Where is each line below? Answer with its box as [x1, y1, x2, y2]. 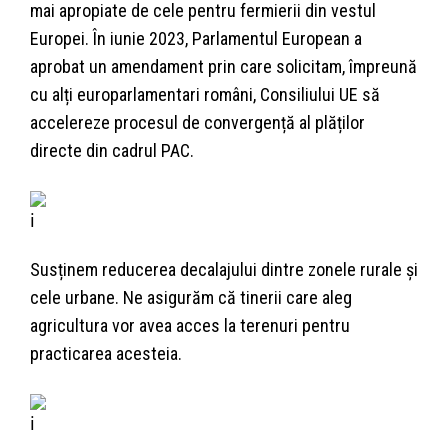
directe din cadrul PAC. [30, 140, 194, 162]
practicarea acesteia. [30, 343, 182, 365]
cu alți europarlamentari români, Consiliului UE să [30, 84, 380, 106]
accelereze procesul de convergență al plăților [30, 112, 365, 134]
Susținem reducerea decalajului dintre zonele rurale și [30, 259, 418, 281]
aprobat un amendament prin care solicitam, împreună [30, 56, 417, 78]
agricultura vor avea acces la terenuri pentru [30, 315, 350, 337]
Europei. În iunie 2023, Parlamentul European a [30, 28, 362, 50]
